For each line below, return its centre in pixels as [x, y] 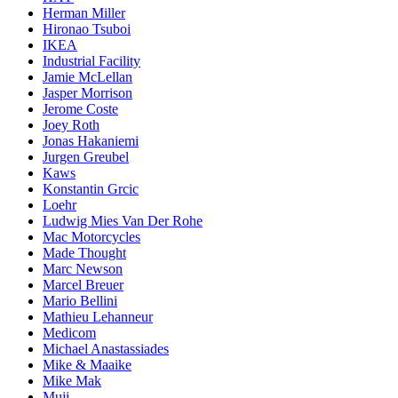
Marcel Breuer [83, 285]
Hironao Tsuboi [87, 29]
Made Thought [84, 253]
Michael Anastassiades [106, 349]
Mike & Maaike [87, 365]
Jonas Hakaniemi [91, 141]
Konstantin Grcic [91, 189]
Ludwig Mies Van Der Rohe [123, 221]
